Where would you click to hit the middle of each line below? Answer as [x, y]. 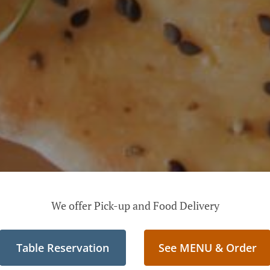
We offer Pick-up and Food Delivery [135, 206]
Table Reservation [63, 248]
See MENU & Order [207, 248]
